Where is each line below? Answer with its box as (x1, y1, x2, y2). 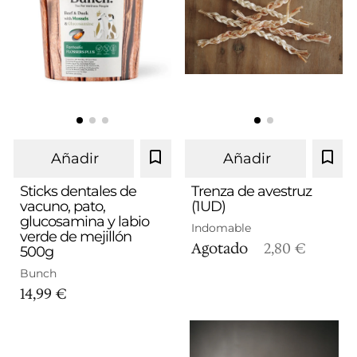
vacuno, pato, (19, 198, 105, 215)
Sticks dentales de (19, 182, 136, 200)
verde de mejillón (19, 228, 131, 245)
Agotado (191, 239, 252, 258)
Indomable (191, 221, 252, 235)
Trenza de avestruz (191, 182, 312, 200)
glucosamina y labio (19, 213, 149, 230)
